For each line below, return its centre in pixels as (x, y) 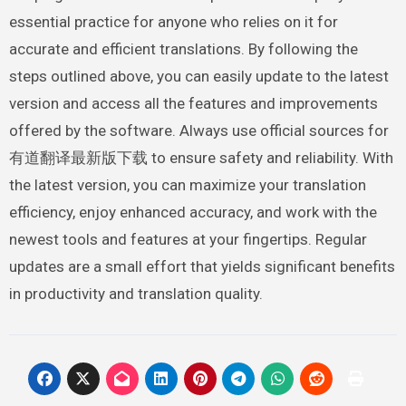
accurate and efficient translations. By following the (183, 48)
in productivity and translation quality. (135, 293)
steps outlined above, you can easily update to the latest (198, 76)
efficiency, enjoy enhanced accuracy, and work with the (193, 212)
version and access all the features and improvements (193, 103)
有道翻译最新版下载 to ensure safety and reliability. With (201, 157)
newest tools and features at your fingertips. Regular (188, 239)
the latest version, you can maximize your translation (187, 184)
